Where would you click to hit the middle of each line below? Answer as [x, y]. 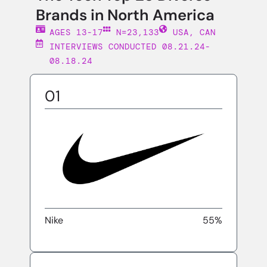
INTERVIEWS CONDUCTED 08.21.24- [130, 46]
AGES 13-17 [76, 32]
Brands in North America [125, 15]
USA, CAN [194, 32]
